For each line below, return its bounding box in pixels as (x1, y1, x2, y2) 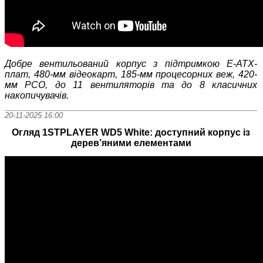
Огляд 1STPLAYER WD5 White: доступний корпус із (12, 127, 251, 138)
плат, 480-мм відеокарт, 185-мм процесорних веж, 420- (5, 69, 258, 79)
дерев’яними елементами (70, 138, 191, 149)
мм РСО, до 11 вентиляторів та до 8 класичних (5, 79, 258, 90)
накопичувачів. (5, 90, 69, 100)
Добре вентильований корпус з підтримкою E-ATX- (5, 58, 258, 69)
